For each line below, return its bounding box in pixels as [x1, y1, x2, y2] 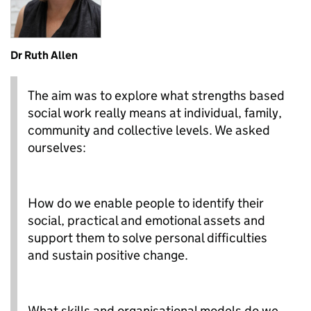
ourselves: [28, 139, 86, 155]
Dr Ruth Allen [10, 48, 80, 62]
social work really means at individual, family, [28, 104, 282, 121]
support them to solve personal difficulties [28, 229, 267, 246]
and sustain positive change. [28, 246, 188, 263]
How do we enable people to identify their [28, 194, 264, 211]
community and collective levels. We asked [28, 121, 270, 138]
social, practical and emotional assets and [28, 212, 265, 228]
